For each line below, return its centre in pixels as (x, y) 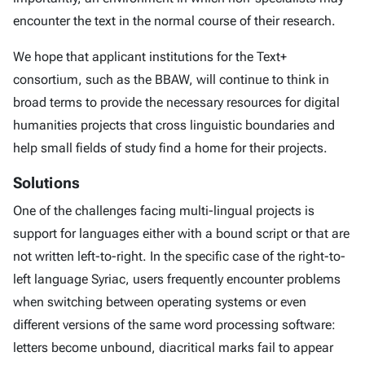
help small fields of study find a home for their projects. (170, 148)
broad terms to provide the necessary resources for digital (176, 102)
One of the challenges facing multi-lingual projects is (164, 211)
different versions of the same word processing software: (174, 325)
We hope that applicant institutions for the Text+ (150, 57)
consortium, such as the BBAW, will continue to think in (171, 79)
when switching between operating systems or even (160, 302)
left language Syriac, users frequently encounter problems (177, 279)
